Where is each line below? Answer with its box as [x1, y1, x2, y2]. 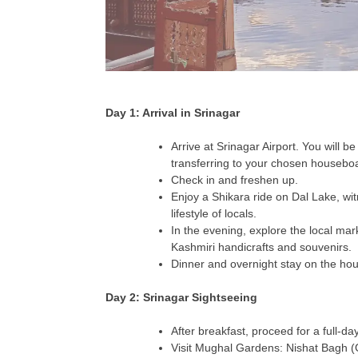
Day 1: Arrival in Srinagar [105, 105, 240, 119]
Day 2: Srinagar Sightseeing [105, 290, 257, 304]
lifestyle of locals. [171, 206, 257, 220]
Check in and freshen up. [171, 173, 298, 186]
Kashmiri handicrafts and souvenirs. [171, 240, 352, 253]
